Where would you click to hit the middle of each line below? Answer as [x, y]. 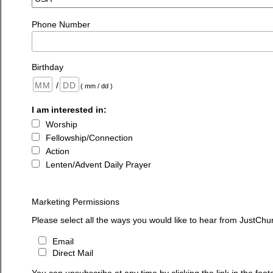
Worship [62, 125]
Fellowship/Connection [89, 138]
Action [58, 151]
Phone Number [61, 24]
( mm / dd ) [97, 86]
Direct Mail [73, 253]
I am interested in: [69, 110]
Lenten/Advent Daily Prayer [98, 165]
